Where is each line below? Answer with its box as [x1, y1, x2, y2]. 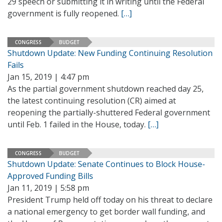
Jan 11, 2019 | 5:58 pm [7, 182, 89, 193]
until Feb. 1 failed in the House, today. [7, 119, 148, 130]
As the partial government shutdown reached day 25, [7, 83, 204, 94]
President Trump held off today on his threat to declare [7, 194, 213, 205]
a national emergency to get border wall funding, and [7, 206, 205, 217]
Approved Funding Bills [7, 170, 93, 181]
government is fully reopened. [7, 8, 121, 19]
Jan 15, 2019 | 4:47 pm [7, 71, 89, 82]
